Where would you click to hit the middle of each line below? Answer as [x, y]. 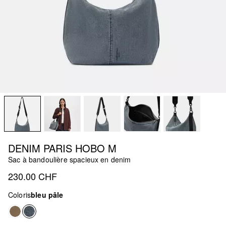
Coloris [20, 194]
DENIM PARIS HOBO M [62, 148]
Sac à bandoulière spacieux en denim [70, 159]
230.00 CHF [33, 176]
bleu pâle [47, 194]
